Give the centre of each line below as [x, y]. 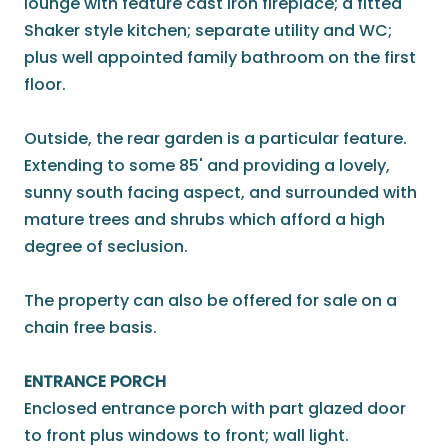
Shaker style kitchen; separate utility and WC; [208, 31]
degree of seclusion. [106, 247]
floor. [45, 85]
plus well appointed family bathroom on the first [220, 58]
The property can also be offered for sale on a [210, 301]
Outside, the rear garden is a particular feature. [215, 139]
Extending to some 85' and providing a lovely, [207, 166]
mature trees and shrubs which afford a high [204, 220]
